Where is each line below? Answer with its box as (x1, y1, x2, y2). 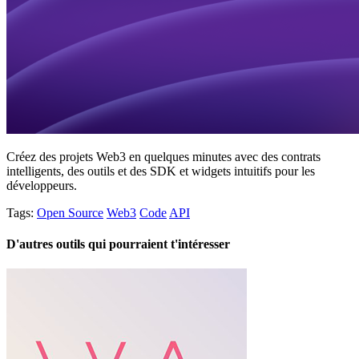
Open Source (37, 205, 103, 220)
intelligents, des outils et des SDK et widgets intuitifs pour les (6, 163, 315, 178)
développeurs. (6, 178, 77, 192)
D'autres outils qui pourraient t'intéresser (6, 237, 230, 252)
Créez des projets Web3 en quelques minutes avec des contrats (6, 149, 321, 163)
